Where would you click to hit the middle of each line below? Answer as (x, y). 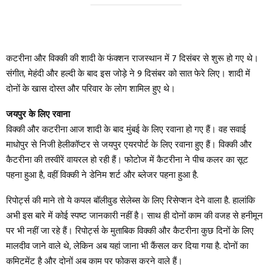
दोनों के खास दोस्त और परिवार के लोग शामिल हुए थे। (91, 88)
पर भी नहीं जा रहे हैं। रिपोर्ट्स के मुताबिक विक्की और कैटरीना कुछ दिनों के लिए (130, 230)
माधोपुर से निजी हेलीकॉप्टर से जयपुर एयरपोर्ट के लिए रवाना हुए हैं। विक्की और (129, 144)
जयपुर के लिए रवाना (38, 114)
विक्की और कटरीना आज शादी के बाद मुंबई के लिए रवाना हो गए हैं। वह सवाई (126, 129)
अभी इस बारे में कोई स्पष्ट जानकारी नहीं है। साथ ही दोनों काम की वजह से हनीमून (134, 215)
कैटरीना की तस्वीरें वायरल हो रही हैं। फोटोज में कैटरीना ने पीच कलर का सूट (127, 159)
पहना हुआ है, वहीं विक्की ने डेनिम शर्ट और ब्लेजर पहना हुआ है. (102, 175)
